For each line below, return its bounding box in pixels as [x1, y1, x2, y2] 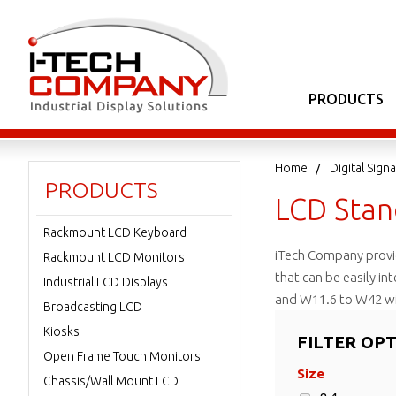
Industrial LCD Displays [43, 275, 168, 289]
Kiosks [43, 324, 80, 339]
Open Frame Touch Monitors [43, 349, 201, 363]
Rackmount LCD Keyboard [43, 225, 187, 240]
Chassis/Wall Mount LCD [43, 374, 179, 388]
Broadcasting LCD [43, 300, 142, 314]
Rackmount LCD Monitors [43, 250, 185, 264]
